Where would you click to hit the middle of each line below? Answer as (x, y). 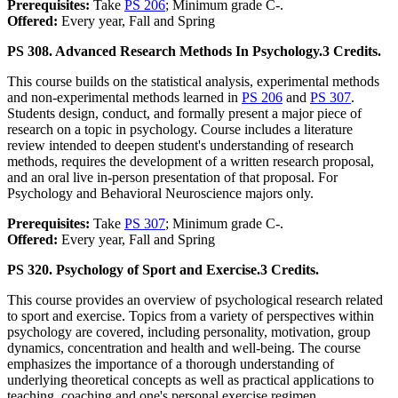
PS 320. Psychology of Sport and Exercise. (134, 270)
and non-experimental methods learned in (124, 98)
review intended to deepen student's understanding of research (180, 146)
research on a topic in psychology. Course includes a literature (180, 130)
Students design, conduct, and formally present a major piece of (184, 114)
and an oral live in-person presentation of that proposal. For (172, 178)
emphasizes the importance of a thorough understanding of (171, 364)
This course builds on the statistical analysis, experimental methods (193, 82)
